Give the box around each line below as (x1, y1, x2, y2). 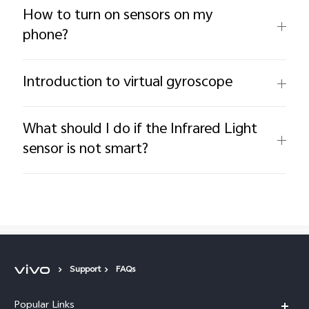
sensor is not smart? (23, 137, 149, 163)
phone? (23, 23, 69, 49)
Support (70, 262, 101, 278)
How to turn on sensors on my (23, 3, 214, 29)
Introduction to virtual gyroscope (23, 70, 233, 96)
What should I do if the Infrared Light (23, 117, 258, 143)
